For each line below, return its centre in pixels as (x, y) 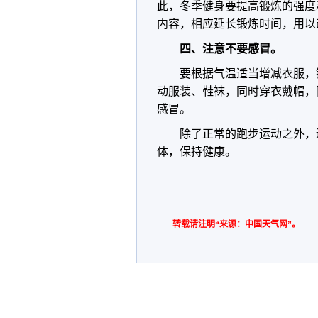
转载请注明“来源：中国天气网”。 (236, 224)
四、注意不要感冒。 (231, 49)
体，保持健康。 (197, 152)
